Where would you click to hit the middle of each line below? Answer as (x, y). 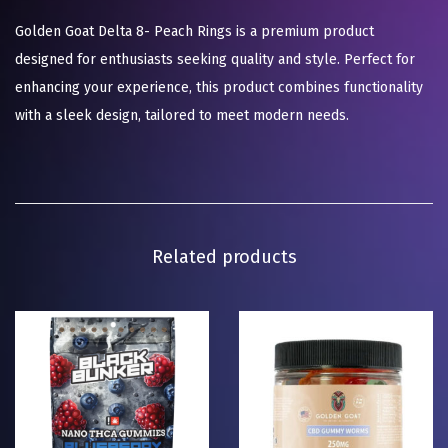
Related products (224, 257)
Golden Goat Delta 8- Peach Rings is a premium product (194, 32)
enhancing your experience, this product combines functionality (219, 88)
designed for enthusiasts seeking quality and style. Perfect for (215, 60)
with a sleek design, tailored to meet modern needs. (182, 116)
